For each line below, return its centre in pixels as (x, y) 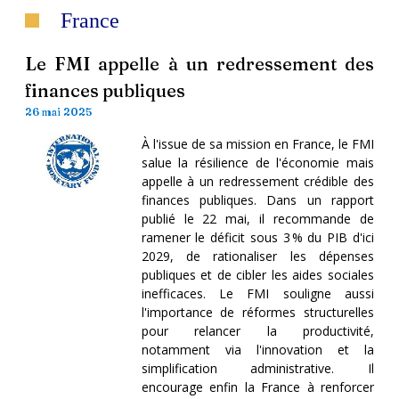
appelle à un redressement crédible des (257, 181)
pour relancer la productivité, (257, 330)
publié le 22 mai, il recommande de (257, 218)
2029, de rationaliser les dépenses (257, 256)
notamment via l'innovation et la (257, 349)
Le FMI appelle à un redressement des (199, 63)
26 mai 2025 (58, 111)
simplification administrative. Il (257, 368)
